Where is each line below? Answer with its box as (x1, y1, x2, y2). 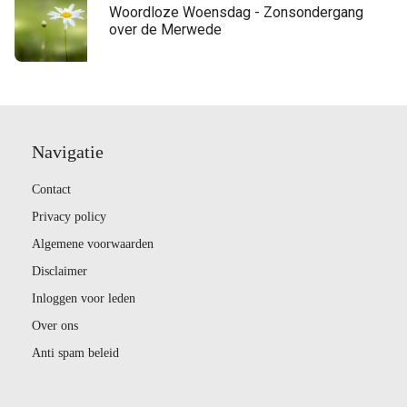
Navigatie (32, 141, 104, 162)
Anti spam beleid (32, 345, 119, 360)
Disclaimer (32, 263, 87, 278)
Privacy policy (32, 209, 106, 223)
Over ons (32, 318, 78, 333)
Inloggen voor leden (32, 291, 135, 305)
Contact (32, 182, 71, 196)
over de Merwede (109, 20, 222, 38)
